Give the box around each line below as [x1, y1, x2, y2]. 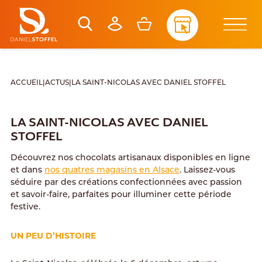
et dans [10, 166, 44, 175]
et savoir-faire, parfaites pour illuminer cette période [10, 191, 232, 199]
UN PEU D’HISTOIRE [10, 230, 96, 241]
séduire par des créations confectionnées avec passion [10, 178, 242, 187]
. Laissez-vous [179, 166, 235, 175]
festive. [10, 203, 40, 212]
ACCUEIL [10, 80, 43, 87]
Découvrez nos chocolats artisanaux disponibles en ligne [10, 154, 250, 163]
